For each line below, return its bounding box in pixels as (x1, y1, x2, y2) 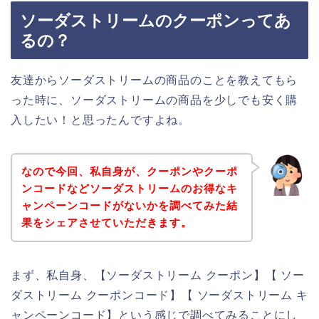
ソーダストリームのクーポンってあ (20, 11, 291, 30)
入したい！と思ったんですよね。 (11, 113, 190, 126)
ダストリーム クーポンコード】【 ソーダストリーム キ (11, 289, 308, 302)
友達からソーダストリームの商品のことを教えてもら (11, 73, 298, 86)
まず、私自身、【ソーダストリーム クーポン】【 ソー (11, 269, 305, 282)
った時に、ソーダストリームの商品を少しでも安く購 (11, 93, 298, 106)
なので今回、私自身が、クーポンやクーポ (21, 165, 238, 178)
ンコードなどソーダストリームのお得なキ (21, 182, 238, 195)
